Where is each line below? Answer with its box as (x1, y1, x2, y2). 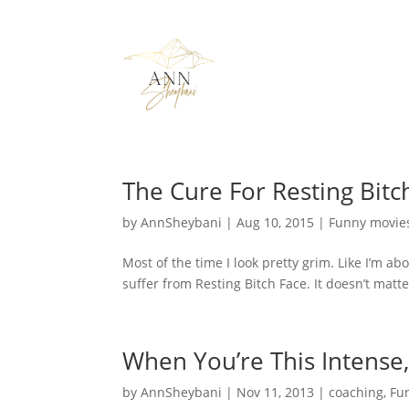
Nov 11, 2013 (236, 383, 315, 401)
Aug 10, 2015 (236, 213, 315, 231)
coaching (329, 383, 384, 401)
